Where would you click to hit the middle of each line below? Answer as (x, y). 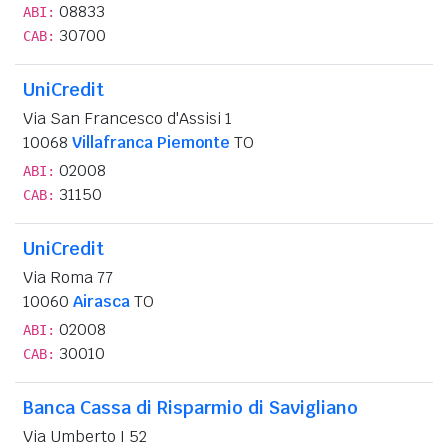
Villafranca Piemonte (151, 142)
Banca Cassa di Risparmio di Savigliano (190, 407)
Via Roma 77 (68, 277)
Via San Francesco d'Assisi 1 (127, 118)
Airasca (101, 301)
